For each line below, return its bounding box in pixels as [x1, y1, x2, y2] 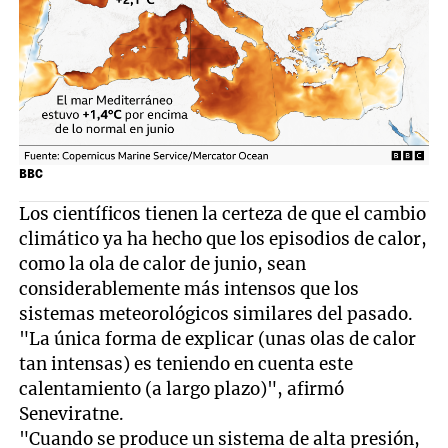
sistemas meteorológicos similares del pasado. [19, 302, 414, 325]
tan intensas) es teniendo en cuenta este [19, 352, 354, 375]
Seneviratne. [19, 402, 125, 425]
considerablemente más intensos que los [19, 277, 360, 300]
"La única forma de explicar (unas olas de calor [19, 327, 417, 350]
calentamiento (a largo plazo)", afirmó [19, 377, 345, 400]
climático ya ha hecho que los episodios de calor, [19, 227, 428, 250]
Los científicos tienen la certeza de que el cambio [19, 202, 427, 225]
